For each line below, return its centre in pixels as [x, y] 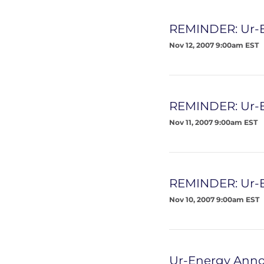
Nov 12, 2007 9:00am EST [214, 45]
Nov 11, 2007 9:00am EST [213, 122]
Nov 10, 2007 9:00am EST [214, 199]
